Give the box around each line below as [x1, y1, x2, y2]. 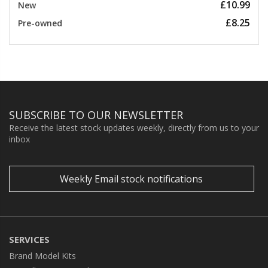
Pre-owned [18, 17, 62, 29]
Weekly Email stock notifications [60, 172, 203, 185]
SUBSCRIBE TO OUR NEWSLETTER [9, 107, 183, 122]
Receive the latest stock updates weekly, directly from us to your [9, 121, 259, 133]
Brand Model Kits [9, 249, 76, 261]
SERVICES [9, 233, 50, 245]
